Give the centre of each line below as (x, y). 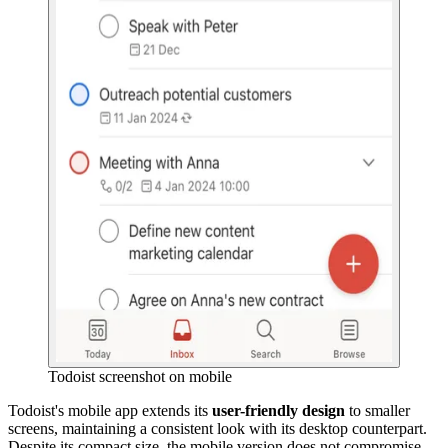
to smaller (377, 410)
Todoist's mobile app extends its (110, 410)
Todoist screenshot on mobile (140, 376)
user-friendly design (278, 410)
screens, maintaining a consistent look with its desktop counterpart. (217, 428)
